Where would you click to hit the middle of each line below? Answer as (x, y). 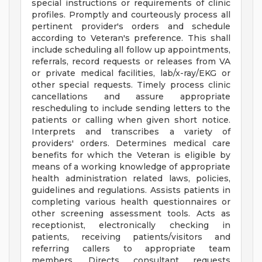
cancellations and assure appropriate (131, 97)
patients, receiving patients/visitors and (131, 237)
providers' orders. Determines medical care (131, 144)
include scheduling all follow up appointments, (131, 50)
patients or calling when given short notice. (131, 120)
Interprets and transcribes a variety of (131, 132)
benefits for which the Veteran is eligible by (131, 155)
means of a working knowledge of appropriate (131, 167)
